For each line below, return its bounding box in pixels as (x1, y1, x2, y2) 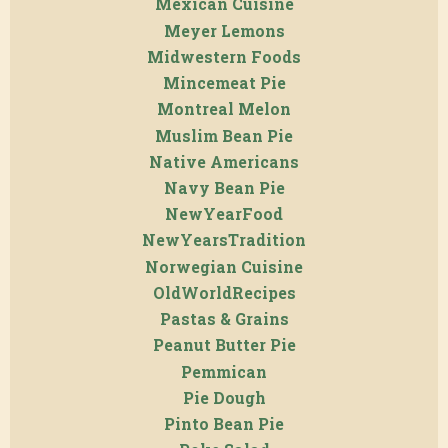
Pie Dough (182, 387, 266, 408)
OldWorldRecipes (152, 282, 296, 303)
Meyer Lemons (163, 20, 285, 41)
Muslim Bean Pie (155, 125, 293, 146)
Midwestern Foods (147, 46, 301, 67)
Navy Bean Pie (163, 177, 285, 198)
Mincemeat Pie (162, 73, 286, 94)
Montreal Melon (157, 99, 291, 120)
